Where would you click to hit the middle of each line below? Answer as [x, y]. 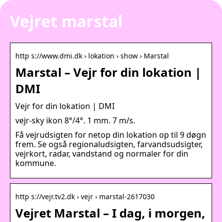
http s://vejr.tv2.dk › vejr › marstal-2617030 [85, 196]
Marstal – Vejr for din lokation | [108, 72]
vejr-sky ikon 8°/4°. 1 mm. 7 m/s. [75, 120]
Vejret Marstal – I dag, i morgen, [110, 213]
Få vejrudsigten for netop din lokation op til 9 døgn [111, 135]
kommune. [36, 163]
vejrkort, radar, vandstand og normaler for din [102, 153]
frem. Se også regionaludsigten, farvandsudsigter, [109, 144]
